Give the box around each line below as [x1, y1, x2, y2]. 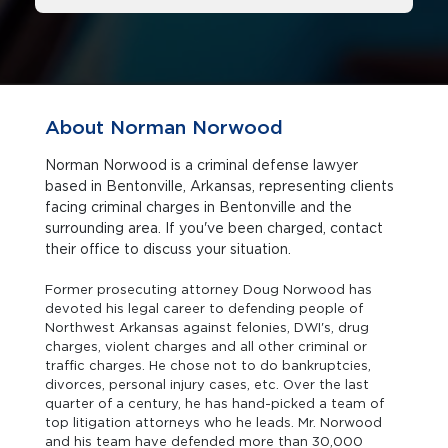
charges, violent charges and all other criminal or [45, 339, 367, 354]
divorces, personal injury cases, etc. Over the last [45, 377, 369, 392]
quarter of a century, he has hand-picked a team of [45, 396, 384, 411]
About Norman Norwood [45, 116, 283, 139]
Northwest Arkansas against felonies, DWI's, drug [45, 320, 369, 335]
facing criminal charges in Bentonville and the [45, 199, 219, 215]
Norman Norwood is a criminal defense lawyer [45, 157, 358, 173]
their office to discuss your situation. [45, 241, 291, 257]
